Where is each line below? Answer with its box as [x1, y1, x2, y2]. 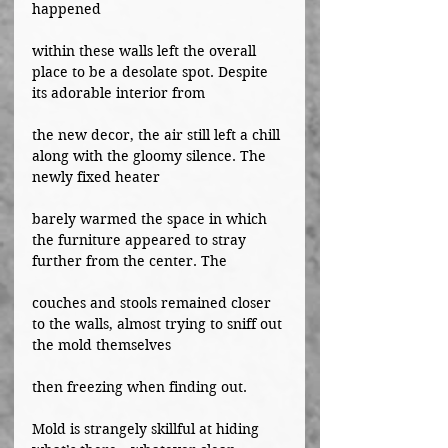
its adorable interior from [32, 84, 205, 102]
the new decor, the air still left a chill [32, 126, 284, 144]
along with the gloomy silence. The [32, 147, 270, 165]
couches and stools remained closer [32, 294, 275, 312]
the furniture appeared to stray [32, 231, 250, 249]
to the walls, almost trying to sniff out [32, 315, 286, 333]
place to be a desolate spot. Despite [32, 63, 272, 81]
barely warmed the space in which [32, 210, 271, 228]
